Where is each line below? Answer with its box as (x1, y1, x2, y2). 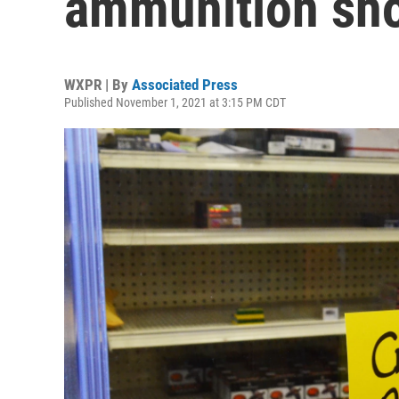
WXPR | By (64, 76, 132, 94)
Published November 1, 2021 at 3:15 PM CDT (64, 95, 286, 110)
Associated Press (132, 76, 238, 94)
